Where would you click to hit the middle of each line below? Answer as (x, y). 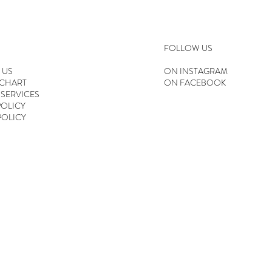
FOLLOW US (188, 48)
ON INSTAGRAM (195, 71)
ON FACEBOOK (195, 83)
